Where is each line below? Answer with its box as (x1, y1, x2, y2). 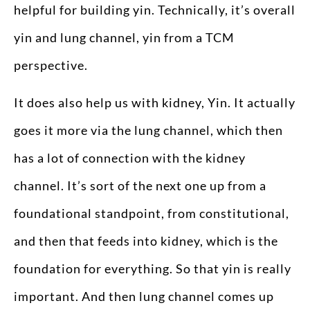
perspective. (14, 57, 88, 73)
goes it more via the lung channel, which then (14, 122, 283, 138)
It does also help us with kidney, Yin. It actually (14, 95, 295, 111)
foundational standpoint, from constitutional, (14, 206, 289, 221)
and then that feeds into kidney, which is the (14, 233, 278, 249)
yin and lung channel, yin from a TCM (14, 29, 235, 45)
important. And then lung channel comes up (14, 289, 274, 304)
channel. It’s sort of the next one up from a (14, 178, 266, 194)
